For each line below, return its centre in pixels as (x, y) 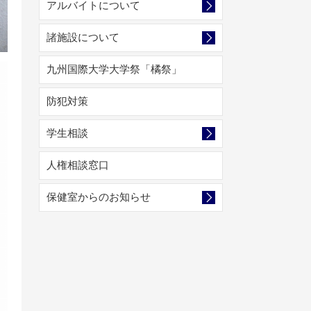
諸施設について (83, 37)
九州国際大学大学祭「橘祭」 (114, 69)
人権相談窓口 (78, 165)
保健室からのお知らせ (99, 197)
